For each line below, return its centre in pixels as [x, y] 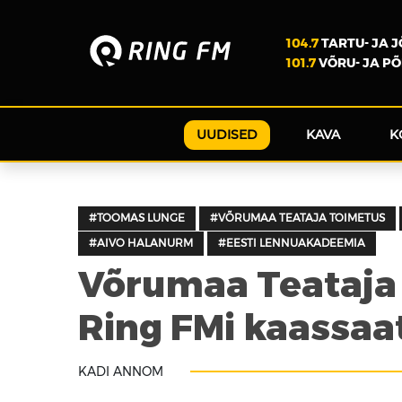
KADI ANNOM [121, 371]
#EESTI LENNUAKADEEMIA [292, 243]
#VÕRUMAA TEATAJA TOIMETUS [297, 218]
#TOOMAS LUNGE [137, 218]
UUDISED [227, 134]
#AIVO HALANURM [141, 243]
